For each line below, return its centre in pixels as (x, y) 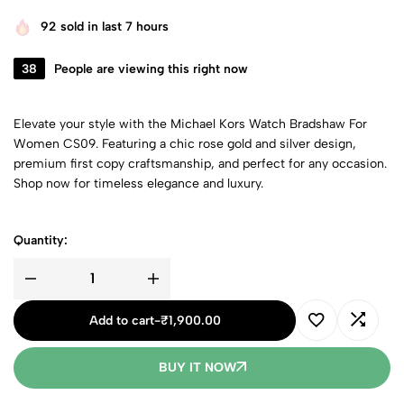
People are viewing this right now (151, 69)
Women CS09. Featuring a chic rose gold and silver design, (185, 143)
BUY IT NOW (197, 367)
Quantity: (41, 240)
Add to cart (121, 320)
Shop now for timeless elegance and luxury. (138, 183)
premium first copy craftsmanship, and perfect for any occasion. (200, 163)
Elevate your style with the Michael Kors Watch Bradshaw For (190, 124)
